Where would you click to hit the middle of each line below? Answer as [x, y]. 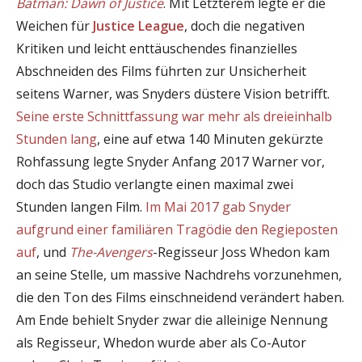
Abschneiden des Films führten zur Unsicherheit [161, 71]
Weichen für [55, 25]
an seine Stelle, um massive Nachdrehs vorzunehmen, [179, 274]
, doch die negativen [244, 25]
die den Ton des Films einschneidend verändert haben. [180, 297]
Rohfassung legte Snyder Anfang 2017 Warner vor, [170, 161]
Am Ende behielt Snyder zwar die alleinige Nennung [172, 320]
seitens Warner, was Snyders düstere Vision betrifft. [173, 93]
